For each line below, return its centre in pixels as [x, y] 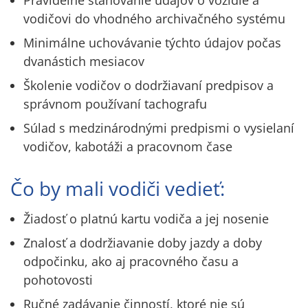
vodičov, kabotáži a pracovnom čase [128, 147]
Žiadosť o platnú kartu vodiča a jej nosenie [146, 219]
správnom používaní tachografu [115, 104]
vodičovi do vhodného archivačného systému [155, 19]
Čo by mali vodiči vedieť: [118, 189]
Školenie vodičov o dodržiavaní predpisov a [149, 86]
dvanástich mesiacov [84, 62]
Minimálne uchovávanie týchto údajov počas [153, 43]
